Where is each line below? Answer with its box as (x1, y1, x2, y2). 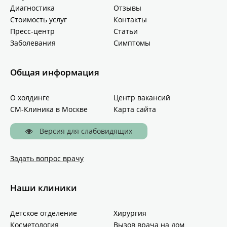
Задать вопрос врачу (10, 153, 84, 163)
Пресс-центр (10, 26, 55, 36)
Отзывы (113, 3, 141, 13)
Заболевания (10, 37, 56, 48)
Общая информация (10, 66, 99, 78)
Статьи (113, 26, 138, 36)
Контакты (113, 14, 147, 24)
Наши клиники (10, 181, 77, 194)
